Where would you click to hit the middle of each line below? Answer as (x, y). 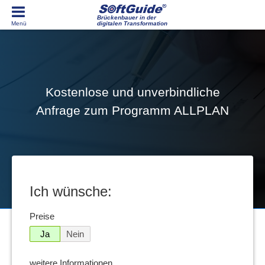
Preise (42, 216)
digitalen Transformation (132, 23)
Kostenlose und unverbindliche (132, 92)
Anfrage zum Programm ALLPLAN (132, 110)
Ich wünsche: (71, 191)
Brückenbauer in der (126, 17)
